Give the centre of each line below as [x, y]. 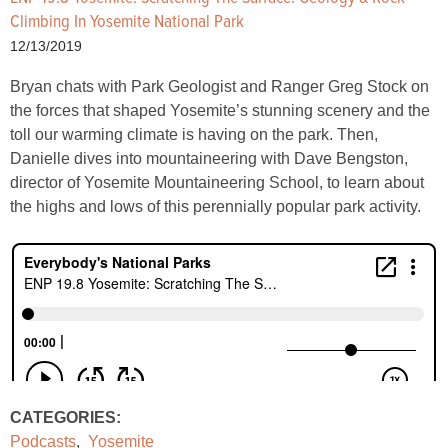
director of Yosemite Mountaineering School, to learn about [217, 182]
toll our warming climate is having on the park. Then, [194, 134]
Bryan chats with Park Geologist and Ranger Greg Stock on [219, 86]
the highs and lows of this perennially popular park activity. [215, 206]
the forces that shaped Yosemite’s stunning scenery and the [220, 110]
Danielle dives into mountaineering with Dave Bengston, [209, 158]
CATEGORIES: [65, 417]
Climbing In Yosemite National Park [127, 22]
